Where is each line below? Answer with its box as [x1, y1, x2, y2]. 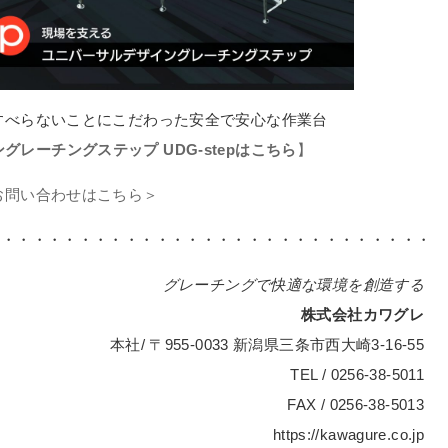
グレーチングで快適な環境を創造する [162, 276, 424, 294]
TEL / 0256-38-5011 [290, 366, 424, 384]
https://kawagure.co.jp [272, 426, 424, 444]
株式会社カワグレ [301, 306, 424, 324]
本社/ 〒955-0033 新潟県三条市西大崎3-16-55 [109, 336, 424, 354]
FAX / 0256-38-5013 [287, 396, 424, 414]
